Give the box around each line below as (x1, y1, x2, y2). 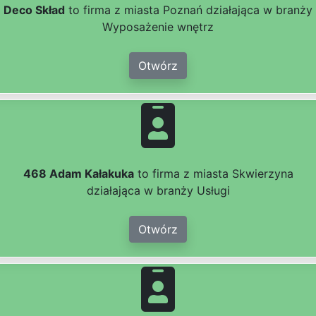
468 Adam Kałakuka (23, 166, 134, 181)
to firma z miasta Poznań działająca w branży (65, 3, 312, 18)
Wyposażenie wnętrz (102, 20, 214, 35)
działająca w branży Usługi (86, 183, 230, 198)
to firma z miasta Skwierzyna (133, 166, 293, 181)
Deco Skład (4, 3, 65, 18)
